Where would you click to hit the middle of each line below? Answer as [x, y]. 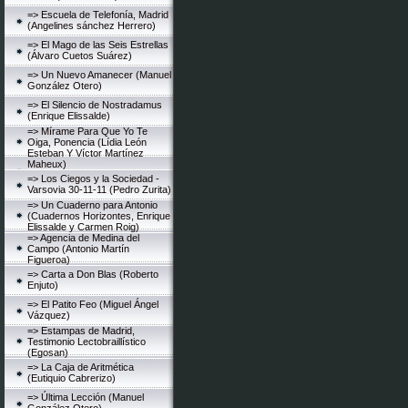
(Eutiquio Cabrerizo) [71, 378]
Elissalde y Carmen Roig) [83, 227]
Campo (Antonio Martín [78, 249]
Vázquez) [49, 315]
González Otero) [65, 86]
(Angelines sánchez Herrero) [92, 25]
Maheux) [47, 164]
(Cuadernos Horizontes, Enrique [99, 216]
